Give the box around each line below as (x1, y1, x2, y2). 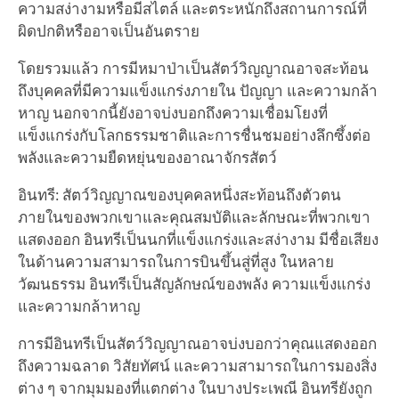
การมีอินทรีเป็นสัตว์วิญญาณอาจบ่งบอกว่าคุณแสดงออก (17, 332, 377, 354)
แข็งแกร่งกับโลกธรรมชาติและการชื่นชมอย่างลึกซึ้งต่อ (17, 124, 370, 145)
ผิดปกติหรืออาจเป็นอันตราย (17, 20, 199, 41)
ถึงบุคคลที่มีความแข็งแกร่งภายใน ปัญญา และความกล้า (17, 79, 378, 101)
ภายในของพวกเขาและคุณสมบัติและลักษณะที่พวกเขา (17, 206, 370, 227)
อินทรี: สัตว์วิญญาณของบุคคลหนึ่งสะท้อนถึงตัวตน (17, 183, 341, 205)
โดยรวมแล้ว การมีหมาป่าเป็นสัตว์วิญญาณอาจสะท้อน (17, 57, 369, 78)
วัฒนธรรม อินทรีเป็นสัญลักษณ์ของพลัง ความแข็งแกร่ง (17, 273, 370, 294)
